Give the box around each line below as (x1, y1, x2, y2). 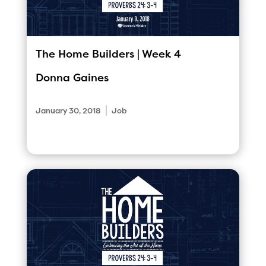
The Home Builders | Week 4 (35, 47, 181, 60)
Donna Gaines (35, 71, 109, 84)
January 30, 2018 (35, 106, 101, 115)
